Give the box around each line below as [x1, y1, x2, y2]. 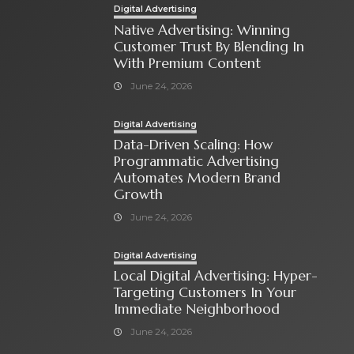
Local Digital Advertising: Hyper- [114, 267, 318, 284]
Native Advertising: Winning [114, 21, 291, 39]
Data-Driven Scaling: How [114, 135, 273, 153]
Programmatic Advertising [114, 152, 280, 170]
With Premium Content [114, 54, 262, 72]
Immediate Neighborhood [114, 300, 281, 318]
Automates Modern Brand [114, 168, 281, 186]
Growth [114, 185, 164, 203]
